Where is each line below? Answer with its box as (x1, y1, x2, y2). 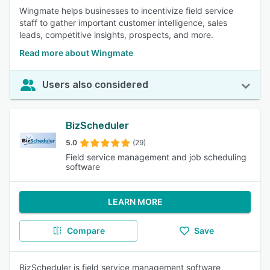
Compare (66, 225, 105, 236)
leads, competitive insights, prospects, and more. (19, 30, 213, 40)
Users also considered (42, 79, 148, 90)
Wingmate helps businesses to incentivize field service (19, 5, 233, 16)
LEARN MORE (107, 196, 163, 207)
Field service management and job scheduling (66, 152, 247, 162)
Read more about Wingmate (19, 48, 133, 58)
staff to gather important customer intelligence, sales (19, 17, 227, 28)
